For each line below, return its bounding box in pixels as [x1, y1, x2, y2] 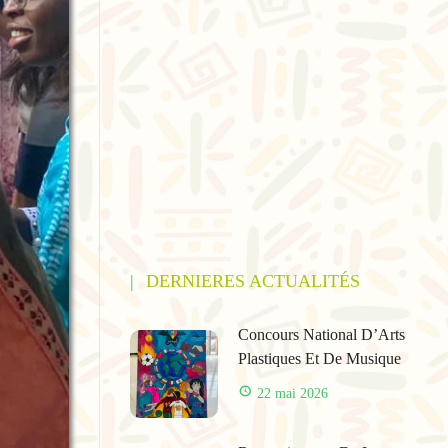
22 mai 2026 [256, 386, 328, 401]
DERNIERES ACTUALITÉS [145, 271, 360, 291]
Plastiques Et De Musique [237, 350, 401, 367]
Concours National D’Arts [237, 326, 405, 343]
